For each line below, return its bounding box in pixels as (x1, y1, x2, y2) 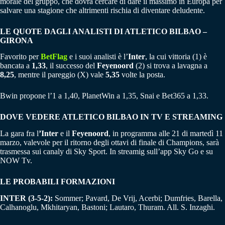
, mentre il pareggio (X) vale (14, 70, 105, 79)
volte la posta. (122, 70, 165, 79)
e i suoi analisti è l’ (69, 52, 128, 61)
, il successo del (46, 61, 97, 70)
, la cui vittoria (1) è (145, 52, 207, 61)
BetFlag (41, 52, 67, 61)
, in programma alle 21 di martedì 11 (108, 129, 223, 138)
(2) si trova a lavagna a (136, 61, 207, 70)
